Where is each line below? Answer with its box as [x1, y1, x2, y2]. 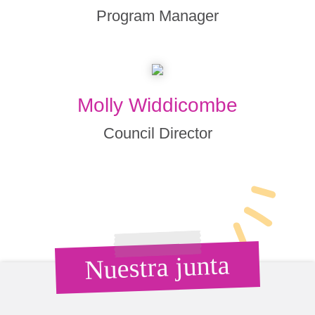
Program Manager [96, 7, 219, 25]
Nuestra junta [84, 250, 231, 285]
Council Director [103, 124, 212, 142]
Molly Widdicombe [77, 94, 238, 116]
